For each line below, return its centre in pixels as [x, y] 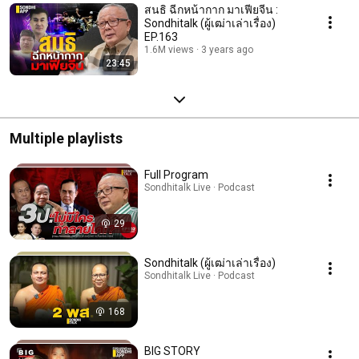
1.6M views [169, 49]
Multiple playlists [66, 138]
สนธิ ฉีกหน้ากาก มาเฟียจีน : [211, 9]
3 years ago [227, 49]
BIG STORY [172, 351]
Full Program [176, 174]
